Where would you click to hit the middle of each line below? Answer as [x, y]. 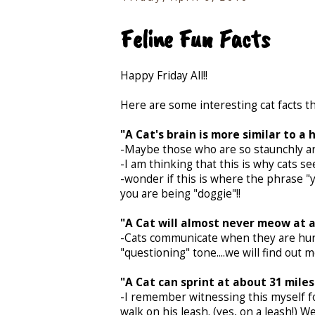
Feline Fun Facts [195, 39]
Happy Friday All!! [164, 75]
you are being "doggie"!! [180, 193]
